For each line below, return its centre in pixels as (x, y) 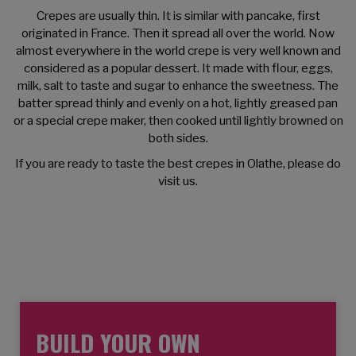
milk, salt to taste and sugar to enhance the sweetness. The (178, 85)
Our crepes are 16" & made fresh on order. (178, 261)
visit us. (178, 180)
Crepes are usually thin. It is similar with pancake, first (178, 15)
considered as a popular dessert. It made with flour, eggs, (178, 68)
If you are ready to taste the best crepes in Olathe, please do (178, 163)
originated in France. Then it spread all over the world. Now (178, 33)
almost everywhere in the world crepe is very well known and (178, 50)
